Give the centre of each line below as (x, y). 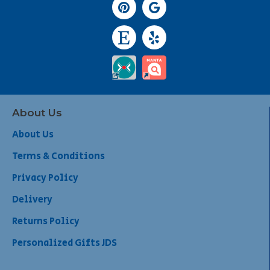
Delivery (32, 200)
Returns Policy (46, 222)
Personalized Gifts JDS (64, 243)
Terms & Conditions (58, 157)
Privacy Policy (45, 178)
